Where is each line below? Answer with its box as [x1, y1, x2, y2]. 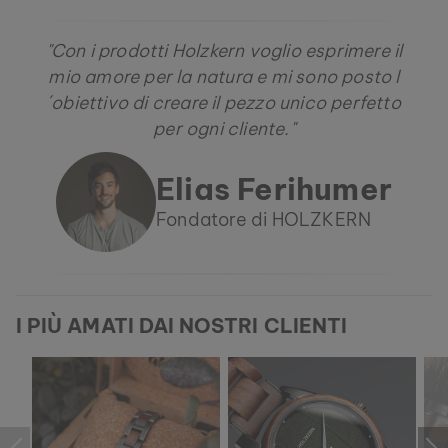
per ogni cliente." [153, 116, 295, 140]
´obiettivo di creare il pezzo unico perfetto [47, 90, 401, 114]
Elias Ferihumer [156, 169, 392, 208]
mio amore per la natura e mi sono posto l [48, 64, 400, 88]
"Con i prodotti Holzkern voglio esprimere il [45, 38, 403, 62]
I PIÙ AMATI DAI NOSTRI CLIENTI [16, 312, 348, 338]
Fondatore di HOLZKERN [156, 207, 372, 231]
